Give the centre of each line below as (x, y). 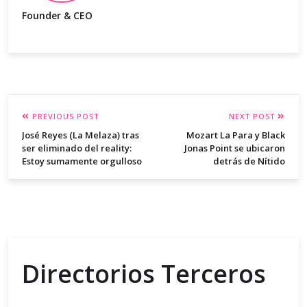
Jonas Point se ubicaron (235, 148)
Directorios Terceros (144, 274)
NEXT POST (253, 116)
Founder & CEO (57, 16)
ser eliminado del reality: (77, 148)
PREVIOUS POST (64, 116)
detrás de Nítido (249, 161)
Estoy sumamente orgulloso (82, 161)
